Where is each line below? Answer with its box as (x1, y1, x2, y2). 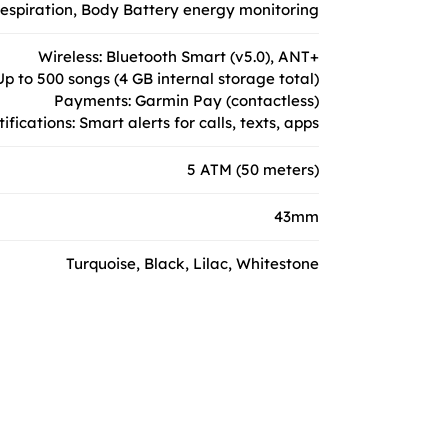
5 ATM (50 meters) (187, 159, 319, 179)
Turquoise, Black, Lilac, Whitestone (66, 253, 319, 273)
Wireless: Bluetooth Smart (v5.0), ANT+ (38, 46, 319, 66)
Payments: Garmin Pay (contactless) (54, 90, 319, 110)
